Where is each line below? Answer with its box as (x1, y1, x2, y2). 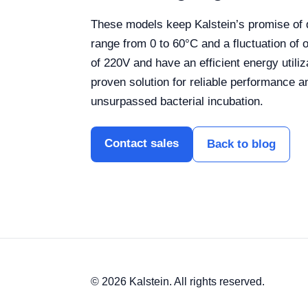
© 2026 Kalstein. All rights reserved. (91, 276, 265, 287)
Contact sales (104, 137, 179, 150)
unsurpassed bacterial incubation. (91, 95, 263, 108)
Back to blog (207, 137, 276, 151)
